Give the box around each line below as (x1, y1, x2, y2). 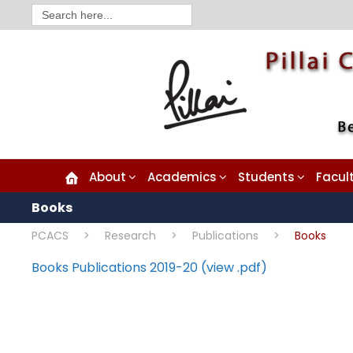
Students (237, 168, 295, 185)
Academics (147, 168, 217, 185)
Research (105, 227, 156, 243)
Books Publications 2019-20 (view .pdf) (32, 258, 267, 277)
